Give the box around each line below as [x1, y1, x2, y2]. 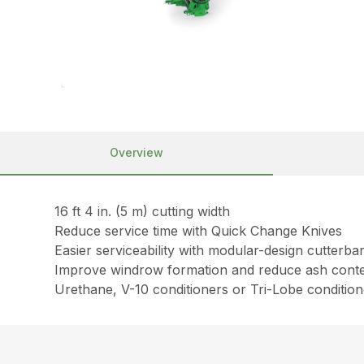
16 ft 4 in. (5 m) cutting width [54, 202, 231, 219]
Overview [110, 145, 163, 159]
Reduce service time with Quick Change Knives [54, 222, 343, 239]
